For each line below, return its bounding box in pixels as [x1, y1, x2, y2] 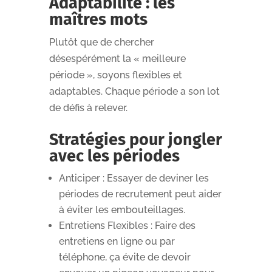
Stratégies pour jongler [49, 129, 222, 149]
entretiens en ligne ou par [58, 235, 175, 247]
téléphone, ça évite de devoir [58, 251, 191, 263]
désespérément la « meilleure [49, 52, 186, 64]
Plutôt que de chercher [49, 36, 154, 48]
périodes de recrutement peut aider [58, 188, 222, 200]
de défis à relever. [49, 101, 127, 114]
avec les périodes [49, 146, 180, 166]
